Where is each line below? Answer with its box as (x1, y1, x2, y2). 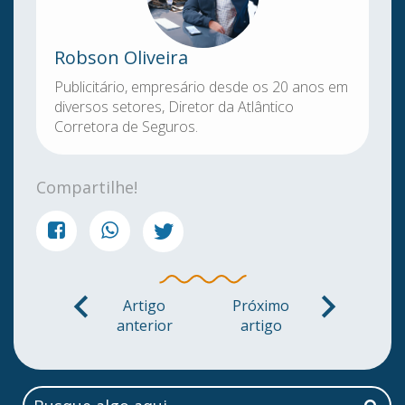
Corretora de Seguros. (54, 117, 198, 137)
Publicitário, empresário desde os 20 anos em (54, 77, 348, 98)
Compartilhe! (36, 176, 137, 199)
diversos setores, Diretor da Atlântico (54, 97, 294, 118)
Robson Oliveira (54, 45, 188, 71)
